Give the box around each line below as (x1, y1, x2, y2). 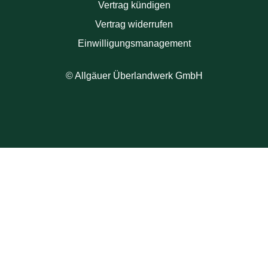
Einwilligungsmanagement (77, 38, 191, 49)
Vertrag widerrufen (95, 19, 173, 30)
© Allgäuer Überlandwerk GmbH (65, 71, 203, 81)
